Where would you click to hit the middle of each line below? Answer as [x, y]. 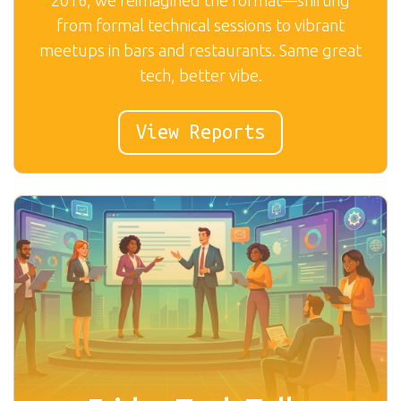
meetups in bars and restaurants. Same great [200, 50]
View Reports [200, 131]
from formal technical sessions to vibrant [200, 25]
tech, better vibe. [200, 75]
